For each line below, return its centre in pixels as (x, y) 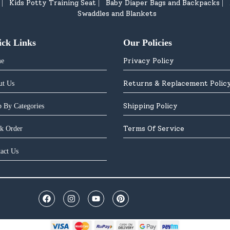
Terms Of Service (154, 128)
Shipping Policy (150, 106)
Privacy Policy (149, 61)
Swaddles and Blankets (117, 13)
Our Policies (148, 42)
